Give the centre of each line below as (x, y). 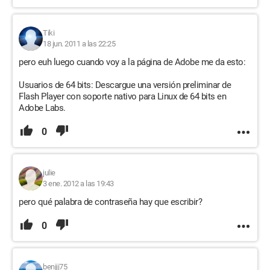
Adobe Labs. (42, 108)
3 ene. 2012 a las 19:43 (78, 184)
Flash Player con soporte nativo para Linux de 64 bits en (122, 96)
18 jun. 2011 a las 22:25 (79, 44)
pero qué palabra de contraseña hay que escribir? (110, 202)
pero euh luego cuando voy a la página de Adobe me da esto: (132, 62)
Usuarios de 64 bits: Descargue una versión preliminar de (125, 85)
